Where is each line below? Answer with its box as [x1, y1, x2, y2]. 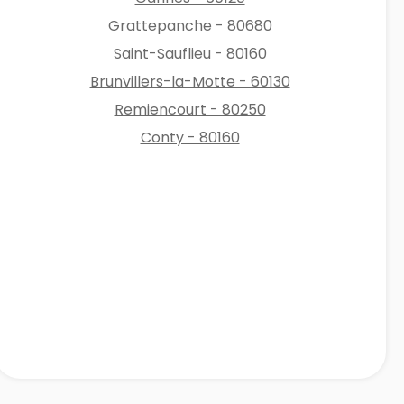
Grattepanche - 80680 [107, 14, 272, 36]
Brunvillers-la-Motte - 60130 [89, 70, 290, 92]
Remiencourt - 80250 [114, 98, 266, 120]
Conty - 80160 [140, 126, 240, 148]
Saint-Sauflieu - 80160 [113, 42, 267, 64]
